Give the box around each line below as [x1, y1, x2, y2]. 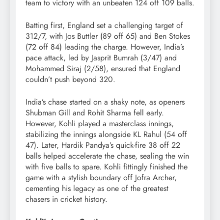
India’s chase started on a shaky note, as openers [26, 96, 185, 108]
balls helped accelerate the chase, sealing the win [26, 150, 189, 162]
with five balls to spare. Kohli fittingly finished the [26, 161, 188, 172]
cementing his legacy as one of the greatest [26, 182, 168, 194]
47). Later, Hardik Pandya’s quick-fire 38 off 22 [26, 139, 180, 151]
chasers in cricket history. [26, 193, 108, 205]
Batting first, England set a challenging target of [26, 19, 183, 31]
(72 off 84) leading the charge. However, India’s [26, 41, 184, 53]
